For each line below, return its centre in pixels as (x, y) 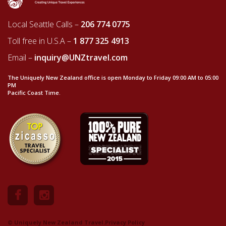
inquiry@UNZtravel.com (81, 58)
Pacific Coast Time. (34, 93)
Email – (21, 58)
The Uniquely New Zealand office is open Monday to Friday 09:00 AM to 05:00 (113, 77)
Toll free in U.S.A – (40, 41)
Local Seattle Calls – (44, 24)
